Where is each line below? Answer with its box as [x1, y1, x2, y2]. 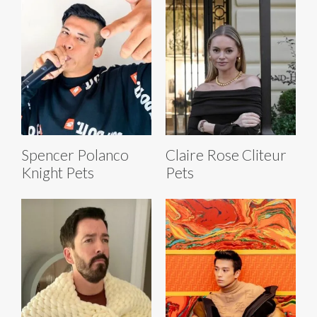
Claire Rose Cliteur [166, 146, 287, 164]
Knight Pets [21, 163, 94, 182]
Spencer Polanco [21, 146, 129, 164]
